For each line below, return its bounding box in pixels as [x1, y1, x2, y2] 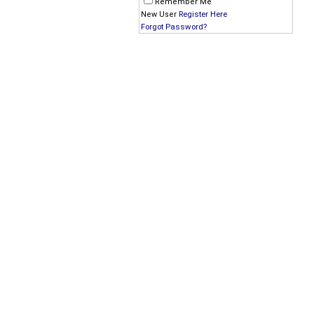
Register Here [179, 9, 227, 19]
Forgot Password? [141, 22, 207, 32]
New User [141, 10, 179, 19]
